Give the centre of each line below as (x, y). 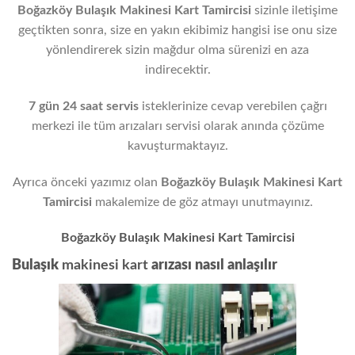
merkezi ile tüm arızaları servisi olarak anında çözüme (177, 126)
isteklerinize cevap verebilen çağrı (233, 106)
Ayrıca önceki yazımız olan (87, 182)
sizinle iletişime (296, 11)
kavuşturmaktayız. (177, 145)
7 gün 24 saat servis (83, 106)
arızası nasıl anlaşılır (214, 266)
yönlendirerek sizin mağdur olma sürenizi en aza (177, 50)
